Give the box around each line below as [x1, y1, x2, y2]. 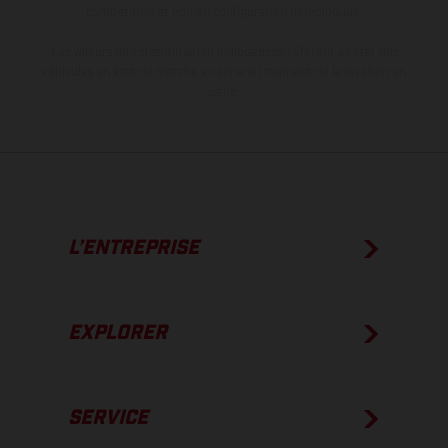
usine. [208, 86, 240, 99]
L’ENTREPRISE [68, 238, 199, 259]
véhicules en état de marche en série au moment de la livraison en [42, 66, 406, 79]
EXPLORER [68, 323, 167, 344]
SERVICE [68, 408, 148, 429]
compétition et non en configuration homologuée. [85, 6, 363, 19]
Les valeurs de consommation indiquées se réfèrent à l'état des [50, 46, 398, 59]
